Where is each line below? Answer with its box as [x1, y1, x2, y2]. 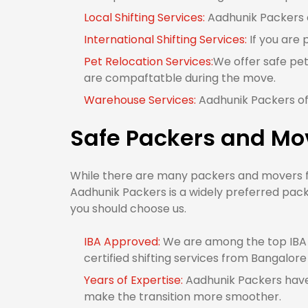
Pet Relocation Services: [84, 54, 213, 69]
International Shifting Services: [84, 32, 250, 47]
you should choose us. [70, 201, 186, 217]
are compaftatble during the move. [84, 70, 276, 86]
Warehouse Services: [84, 92, 199, 108]
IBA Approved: [84, 234, 163, 250]
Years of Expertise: [84, 272, 186, 288]
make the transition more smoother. [84, 289, 281, 305]
